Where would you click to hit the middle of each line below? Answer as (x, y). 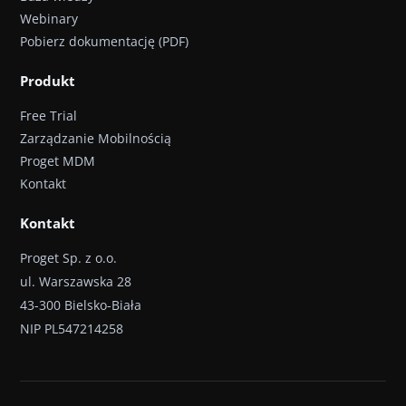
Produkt (48, 81)
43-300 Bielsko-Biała (81, 305)
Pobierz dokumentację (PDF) (104, 41)
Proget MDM (58, 161)
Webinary (49, 19)
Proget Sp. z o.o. (68, 258)
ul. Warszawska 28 (76, 281)
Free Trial (48, 116)
